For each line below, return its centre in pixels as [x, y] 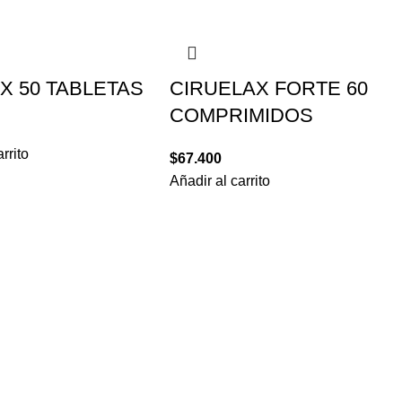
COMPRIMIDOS [242, 116]
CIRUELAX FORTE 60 [269, 89]
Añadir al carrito [220, 181]
